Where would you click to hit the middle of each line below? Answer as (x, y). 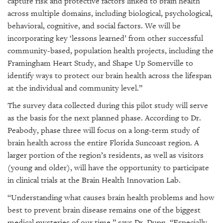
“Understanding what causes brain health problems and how (111, 198)
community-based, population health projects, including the (111, 51)
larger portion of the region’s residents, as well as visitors (106, 155)
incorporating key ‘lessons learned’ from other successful (105, 38)
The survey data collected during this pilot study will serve (108, 106)
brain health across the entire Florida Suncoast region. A (103, 143)
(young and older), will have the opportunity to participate (108, 168)
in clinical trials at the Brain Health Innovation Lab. (95, 180)
